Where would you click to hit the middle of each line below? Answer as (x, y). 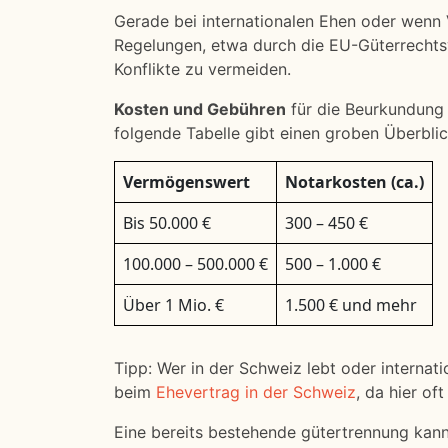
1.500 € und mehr (351, 305)
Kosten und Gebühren (200, 109)
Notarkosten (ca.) (354, 182)
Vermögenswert (186, 182)
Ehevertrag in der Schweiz (256, 392)
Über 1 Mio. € (173, 305)
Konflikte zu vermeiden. (202, 69)
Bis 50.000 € (167, 223)
